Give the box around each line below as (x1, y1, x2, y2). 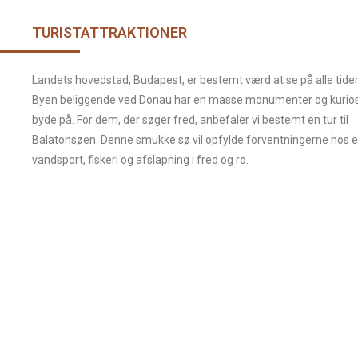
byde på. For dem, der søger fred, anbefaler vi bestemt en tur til (32, 113, 348, 126)
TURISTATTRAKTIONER (32, 23, 187, 41)
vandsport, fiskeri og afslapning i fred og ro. (32, 153, 249, 166)
